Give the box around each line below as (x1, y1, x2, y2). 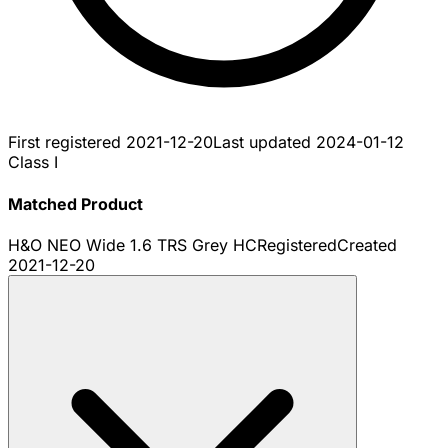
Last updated (213, 132, 316, 153)
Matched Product (8, 193, 143, 214)
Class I (8, 152, 58, 173)
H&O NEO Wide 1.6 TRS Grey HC (8, 234, 257, 255)
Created (337, 234, 397, 255)
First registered (8, 132, 126, 153)
